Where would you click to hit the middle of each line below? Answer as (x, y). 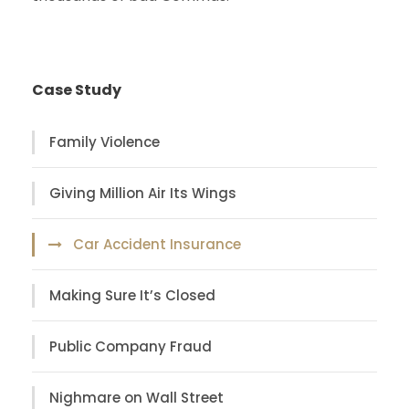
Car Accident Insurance (157, 245)
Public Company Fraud (131, 347)
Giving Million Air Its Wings (143, 194)
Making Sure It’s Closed (132, 296)
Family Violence (105, 142)
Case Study (77, 90)
